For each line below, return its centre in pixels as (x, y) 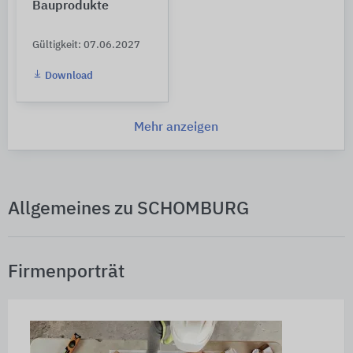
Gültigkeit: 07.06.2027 (86, 45)
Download (68, 76)
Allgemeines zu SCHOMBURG (128, 209)
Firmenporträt (66, 272)
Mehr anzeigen (176, 127)
